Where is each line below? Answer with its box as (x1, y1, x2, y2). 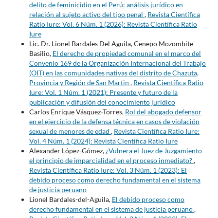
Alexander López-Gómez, (29, 146, 106, 155)
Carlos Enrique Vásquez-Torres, (29, 108, 125, 116)
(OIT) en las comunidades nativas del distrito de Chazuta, (29, 69, 199, 77)
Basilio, (29, 49, 53, 58)
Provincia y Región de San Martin (29, 78, 130, 87)
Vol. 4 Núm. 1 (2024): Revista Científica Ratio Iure (29, 137, 178, 145)
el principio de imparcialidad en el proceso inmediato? (29, 156, 194, 165)
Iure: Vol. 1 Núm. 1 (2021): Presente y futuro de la (29, 88, 178, 97)
